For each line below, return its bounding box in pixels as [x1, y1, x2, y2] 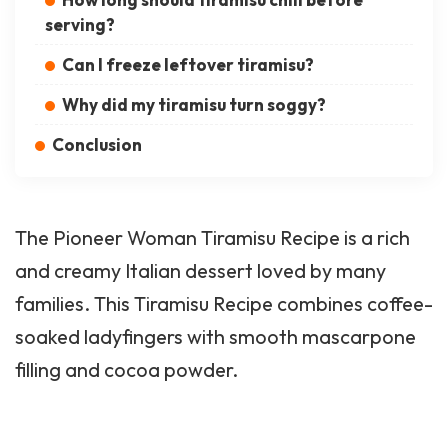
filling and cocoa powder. [15, 357, 238, 383]
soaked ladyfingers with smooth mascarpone [15, 324, 416, 350]
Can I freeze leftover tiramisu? [62, 54, 314, 76]
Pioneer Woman [53, 225, 197, 251]
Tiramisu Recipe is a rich [197, 225, 410, 251]
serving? [45, 14, 115, 36]
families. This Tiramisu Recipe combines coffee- [15, 291, 433, 317]
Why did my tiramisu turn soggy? [62, 94, 326, 116]
